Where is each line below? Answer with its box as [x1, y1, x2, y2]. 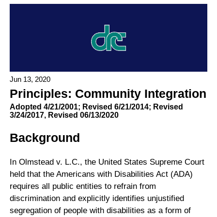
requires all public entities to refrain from [10, 182, 156, 191]
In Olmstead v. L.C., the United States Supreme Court [10, 157, 204, 167]
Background [10, 130, 80, 144]
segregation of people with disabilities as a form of [10, 206, 191, 216]
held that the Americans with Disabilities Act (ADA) [10, 170, 193, 179]
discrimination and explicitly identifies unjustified [10, 194, 184, 203]
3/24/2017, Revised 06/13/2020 [10, 110, 119, 119]
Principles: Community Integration [10, 86, 206, 100]
